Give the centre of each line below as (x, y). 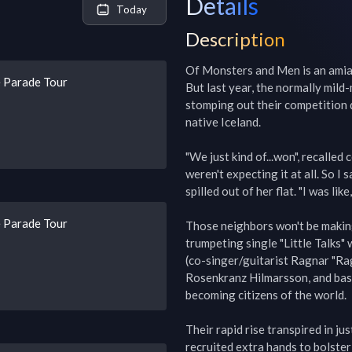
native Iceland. (223, 122)
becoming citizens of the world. (266, 295)
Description (235, 39)
